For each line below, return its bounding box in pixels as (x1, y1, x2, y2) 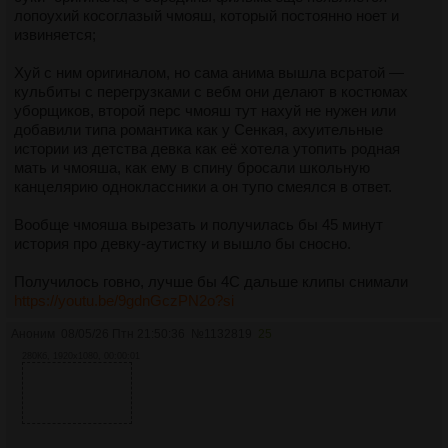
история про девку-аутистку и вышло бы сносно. (14, 234, 351, 252)
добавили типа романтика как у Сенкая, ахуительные (14, 120, 383, 138)
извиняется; (14, 25, 96, 43)
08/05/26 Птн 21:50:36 (61, 326, 185, 341)
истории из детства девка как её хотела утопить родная (14, 139, 400, 157)
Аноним (11, 326, 55, 341)
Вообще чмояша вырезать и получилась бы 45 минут (14, 215, 383, 233)
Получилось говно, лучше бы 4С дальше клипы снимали (14, 272, 408, 290)
